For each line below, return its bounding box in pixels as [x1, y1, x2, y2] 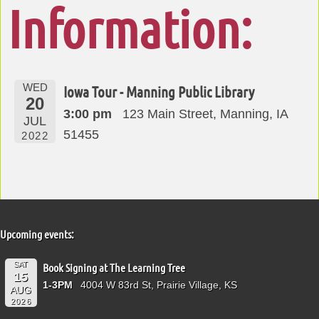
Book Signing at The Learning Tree [43, 260, 186, 274]
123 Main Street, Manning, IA [122, 107, 288, 122]
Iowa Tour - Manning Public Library [63, 83, 255, 101]
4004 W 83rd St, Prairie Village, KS [80, 278, 238, 291]
